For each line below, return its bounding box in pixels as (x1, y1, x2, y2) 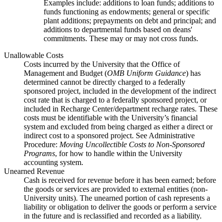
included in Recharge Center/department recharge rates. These (24, 104, 218, 113)
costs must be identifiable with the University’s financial (24, 113, 198, 122)
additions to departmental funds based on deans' (44, 25, 192, 34)
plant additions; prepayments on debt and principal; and (44, 16, 216, 25)
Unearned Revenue (4, 166, 64, 175)
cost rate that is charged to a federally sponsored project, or (24, 95, 207, 104)
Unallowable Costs (4, 51, 63, 59)
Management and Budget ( (24, 68, 107, 77)
